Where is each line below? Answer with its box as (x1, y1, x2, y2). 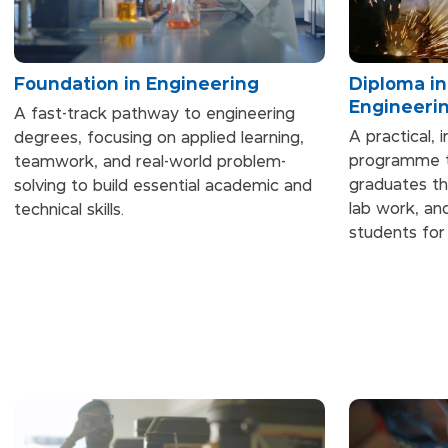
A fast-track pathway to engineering (14, 106, 295, 122)
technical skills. (14, 202, 124, 218)
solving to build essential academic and (14, 178, 312, 194)
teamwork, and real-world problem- (14, 154, 286, 170)
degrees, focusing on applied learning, (14, 130, 304, 146)
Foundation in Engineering (14, 74, 259, 93)
